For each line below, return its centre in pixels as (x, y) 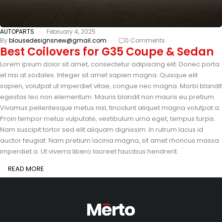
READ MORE (26, 168)
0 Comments (145, 40)
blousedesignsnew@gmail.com (58, 40)
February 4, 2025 (71, 31)
